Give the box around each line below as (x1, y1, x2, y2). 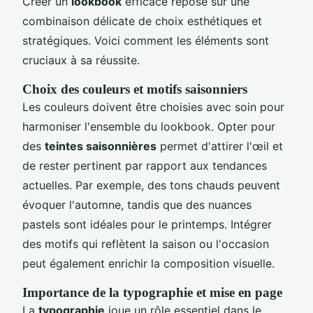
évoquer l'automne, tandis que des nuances (22, 197, 252, 212)
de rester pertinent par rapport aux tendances (22, 158, 267, 173)
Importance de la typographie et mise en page (22, 284, 282, 300)
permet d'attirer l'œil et (156, 138, 283, 153)
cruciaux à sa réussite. (22, 52, 140, 67)
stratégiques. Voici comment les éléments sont (22, 33, 269, 48)
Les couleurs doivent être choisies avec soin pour (22, 99, 284, 114)
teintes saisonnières (45, 138, 156, 153)
